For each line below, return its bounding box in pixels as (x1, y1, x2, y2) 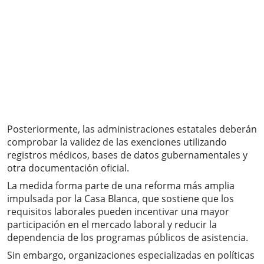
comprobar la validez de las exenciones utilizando (7, 136, 227, 149)
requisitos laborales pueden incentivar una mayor (7, 205, 229, 219)
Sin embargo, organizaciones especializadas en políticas (7, 249, 255, 262)
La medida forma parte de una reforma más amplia (7, 179, 235, 193)
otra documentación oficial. (7, 161, 129, 175)
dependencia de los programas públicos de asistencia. (7, 231, 248, 245)
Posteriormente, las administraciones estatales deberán (7, 123, 257, 136)
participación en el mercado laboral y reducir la (7, 218, 217, 232)
